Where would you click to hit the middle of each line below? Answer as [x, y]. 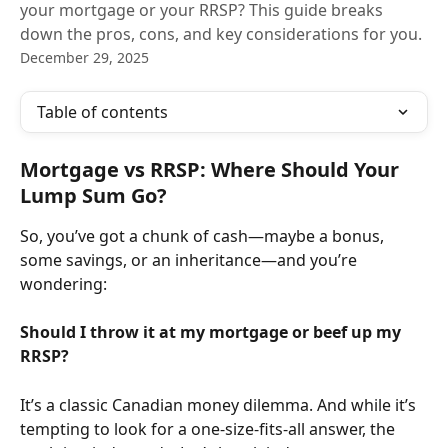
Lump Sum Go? [93, 195]
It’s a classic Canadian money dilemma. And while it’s [220, 404]
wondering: [63, 284]
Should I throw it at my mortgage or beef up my [212, 332]
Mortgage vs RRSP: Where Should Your [212, 169]
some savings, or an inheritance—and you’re [190, 260]
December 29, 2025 [84, 57]
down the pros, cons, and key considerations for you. [221, 34]
